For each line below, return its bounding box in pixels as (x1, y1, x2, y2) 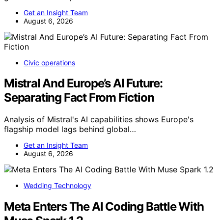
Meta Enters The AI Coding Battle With (4, 199, 204, 214)
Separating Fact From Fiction (4, 90, 154, 105)
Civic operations (24, 58, 75, 67)
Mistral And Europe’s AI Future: (4, 76, 163, 91)
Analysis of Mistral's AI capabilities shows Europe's (4, 114, 193, 125)
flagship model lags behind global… (4, 124, 136, 135)
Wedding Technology (24, 181, 91, 190)
